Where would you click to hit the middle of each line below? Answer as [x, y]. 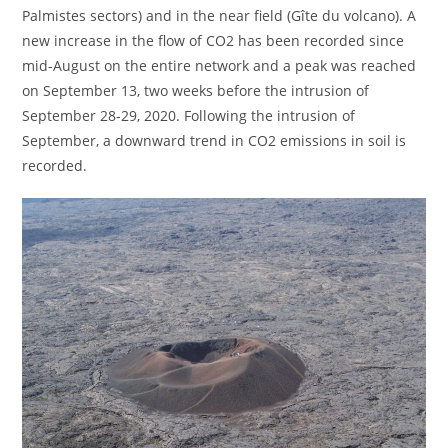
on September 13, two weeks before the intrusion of [196, 91]
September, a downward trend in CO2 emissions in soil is [214, 141]
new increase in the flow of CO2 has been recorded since [213, 41]
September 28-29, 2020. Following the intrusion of [189, 116]
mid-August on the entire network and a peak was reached [219, 66]
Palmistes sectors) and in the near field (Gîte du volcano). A [219, 16]
